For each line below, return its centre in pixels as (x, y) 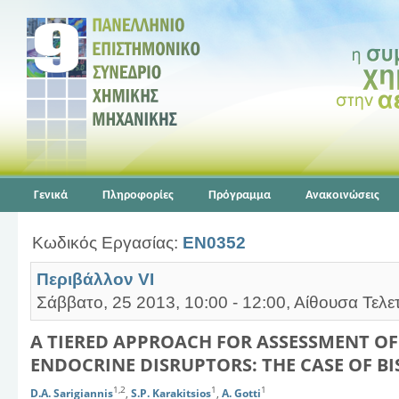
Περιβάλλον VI (95, 279)
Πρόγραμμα (240, 195)
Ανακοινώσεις (342, 195)
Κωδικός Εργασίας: (107, 243)
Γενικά (51, 195)
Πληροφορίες (138, 195)
